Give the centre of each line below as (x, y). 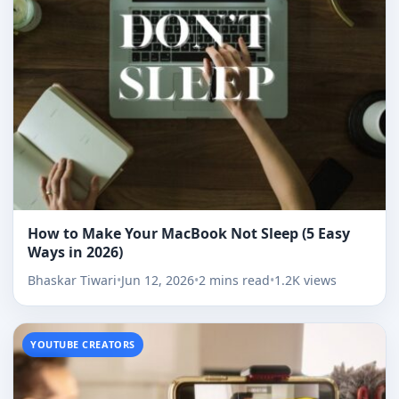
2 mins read (234, 280)
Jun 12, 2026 (158, 280)
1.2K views (305, 280)
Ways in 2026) (75, 252)
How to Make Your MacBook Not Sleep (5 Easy (189, 233)
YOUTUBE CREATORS (83, 344)
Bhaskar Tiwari (72, 280)
